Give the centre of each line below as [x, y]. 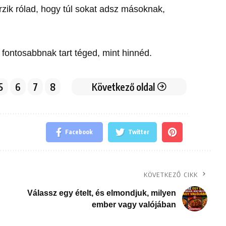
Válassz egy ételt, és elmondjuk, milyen [101, 193]
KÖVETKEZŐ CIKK [171, 174]
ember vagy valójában [134, 204]
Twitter [139, 132]
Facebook [79, 132]
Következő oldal [124, 87]
